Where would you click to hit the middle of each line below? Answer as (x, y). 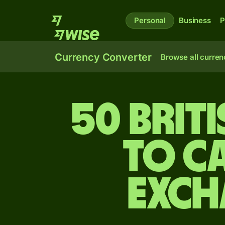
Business (195, 20)
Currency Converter (103, 57)
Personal (150, 20)
